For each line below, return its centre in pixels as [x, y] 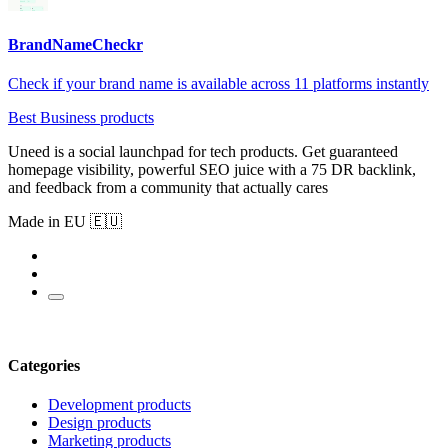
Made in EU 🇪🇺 [65, 222]
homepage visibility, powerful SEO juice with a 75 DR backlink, [212, 170]
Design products [99, 422]
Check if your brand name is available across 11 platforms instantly [218, 84]
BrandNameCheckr [75, 45]
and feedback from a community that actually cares [168, 188]
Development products [119, 404]
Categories [44, 365]
